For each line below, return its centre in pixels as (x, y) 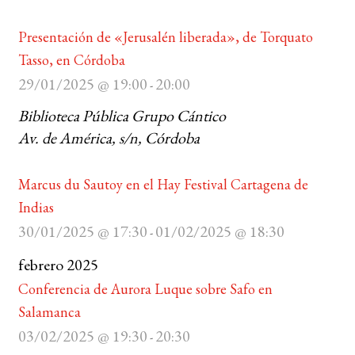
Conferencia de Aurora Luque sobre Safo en (145, 289)
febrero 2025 (58, 265)
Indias (36, 207)
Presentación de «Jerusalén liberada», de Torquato (165, 37)
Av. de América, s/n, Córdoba (109, 138)
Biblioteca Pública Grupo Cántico (122, 116)
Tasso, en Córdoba (71, 60)
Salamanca (49, 312)
